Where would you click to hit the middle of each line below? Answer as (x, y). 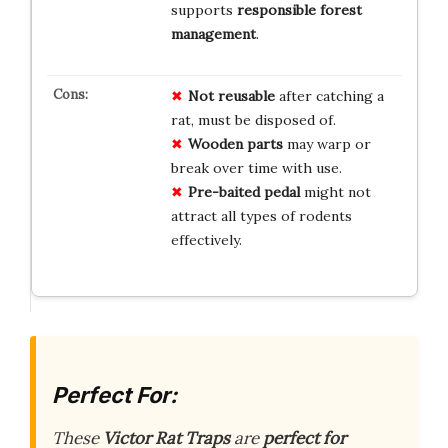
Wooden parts (235, 143)
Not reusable (231, 95)
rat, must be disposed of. (253, 119)
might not (335, 191)
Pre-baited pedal (243, 191)
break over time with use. (256, 167)
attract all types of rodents (261, 215)
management (213, 33)
